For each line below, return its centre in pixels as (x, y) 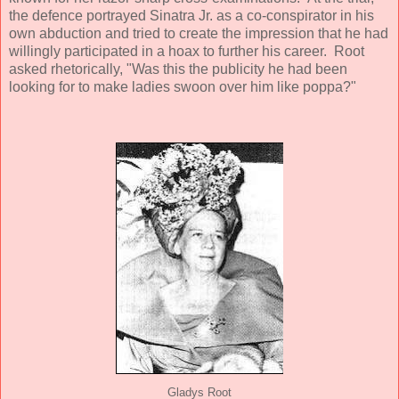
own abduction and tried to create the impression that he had (199, 33)
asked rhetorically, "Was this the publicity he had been (178, 69)
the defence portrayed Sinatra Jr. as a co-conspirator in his (191, 15)
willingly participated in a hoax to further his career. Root (187, 51)
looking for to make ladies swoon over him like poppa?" (183, 86)
